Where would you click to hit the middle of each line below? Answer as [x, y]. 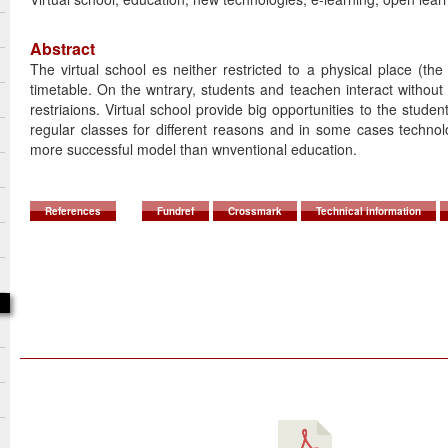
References [73, 211]
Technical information [368, 211]
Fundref [175, 211]
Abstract [62, 49]
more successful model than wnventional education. [193, 149]
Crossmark [255, 211]
